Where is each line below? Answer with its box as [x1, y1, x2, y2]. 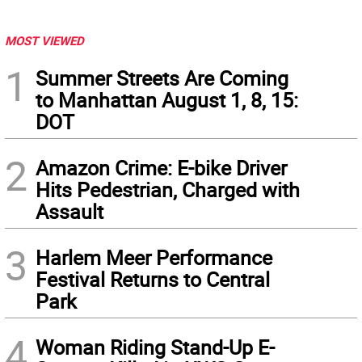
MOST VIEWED [5, 32, 84, 49]
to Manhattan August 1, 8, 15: [36, 86, 298, 114]
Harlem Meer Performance [36, 244, 272, 271]
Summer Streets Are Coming [36, 65, 288, 92]
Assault [36, 198, 103, 225]
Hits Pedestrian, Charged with [36, 176, 300, 204]
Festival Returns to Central [36, 266, 270, 293]
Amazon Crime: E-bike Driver [36, 154, 287, 182]
